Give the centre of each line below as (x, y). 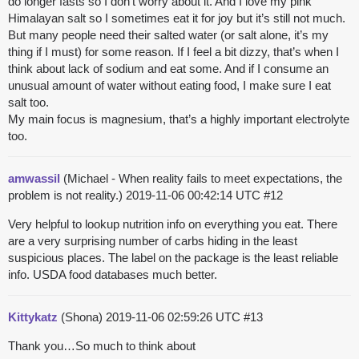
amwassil (34, 179)
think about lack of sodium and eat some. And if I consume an (168, 69)
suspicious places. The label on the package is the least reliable (173, 258)
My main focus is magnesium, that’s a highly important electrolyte (179, 119)
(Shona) (82, 317)
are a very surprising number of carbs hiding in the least (153, 241)
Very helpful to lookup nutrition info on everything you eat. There (173, 224)
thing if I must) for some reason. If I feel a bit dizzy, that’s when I (173, 52)
